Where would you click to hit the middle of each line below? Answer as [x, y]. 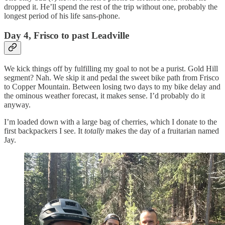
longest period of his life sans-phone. [62, 16]
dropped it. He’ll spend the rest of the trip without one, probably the [111, 7]
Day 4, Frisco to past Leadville [67, 35]
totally [93, 131]
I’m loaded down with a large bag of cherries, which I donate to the [110, 122]
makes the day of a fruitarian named [161, 131]
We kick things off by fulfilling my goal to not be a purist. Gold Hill [111, 68]
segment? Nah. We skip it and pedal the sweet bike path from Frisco [111, 77]
